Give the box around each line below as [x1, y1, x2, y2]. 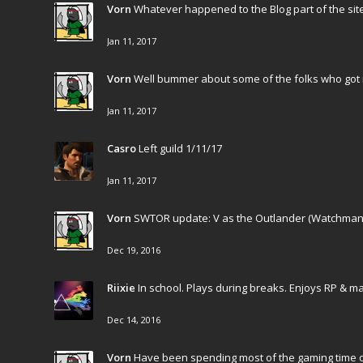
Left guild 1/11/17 [139, 141, 222, 156]
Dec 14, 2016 [107, 314, 160, 326]
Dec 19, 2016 [107, 244, 160, 256]
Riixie [107, 280, 135, 295]
